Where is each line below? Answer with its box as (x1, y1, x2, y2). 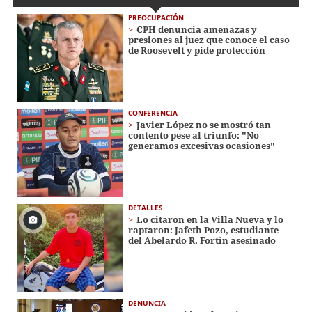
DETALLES (128, 203, 163, 213)
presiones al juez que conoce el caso (128, 33, 290, 47)
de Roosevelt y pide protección (128, 44, 265, 57)
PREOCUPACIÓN (128, 13, 184, 23)
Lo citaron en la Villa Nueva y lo (136, 213, 283, 226)
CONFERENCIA (128, 107, 178, 118)
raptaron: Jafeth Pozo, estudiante (128, 224, 279, 237)
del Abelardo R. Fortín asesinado (128, 234, 276, 247)
